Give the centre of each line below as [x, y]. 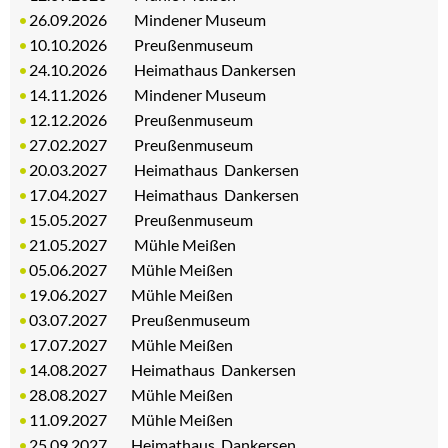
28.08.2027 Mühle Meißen [131, 394]
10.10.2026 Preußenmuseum [141, 44]
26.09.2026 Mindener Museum [148, 19]
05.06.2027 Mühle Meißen [131, 269]
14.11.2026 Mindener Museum [148, 94]
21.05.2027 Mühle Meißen [134, 244]
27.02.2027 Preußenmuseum [152, 144]
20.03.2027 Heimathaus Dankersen [181, 169]
